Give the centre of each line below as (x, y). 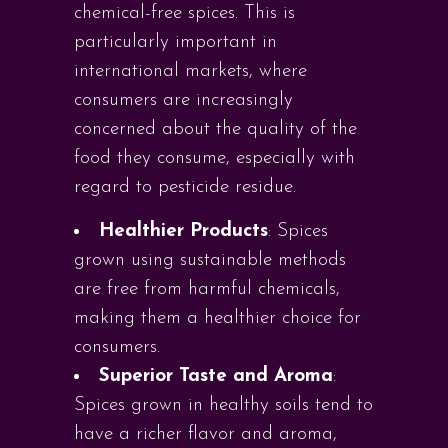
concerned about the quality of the (215, 129)
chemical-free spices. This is (184, 13)
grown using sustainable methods (210, 260)
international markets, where (190, 71)
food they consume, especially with (214, 158)
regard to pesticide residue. (185, 187)
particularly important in (175, 42)
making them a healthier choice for (217, 318)
